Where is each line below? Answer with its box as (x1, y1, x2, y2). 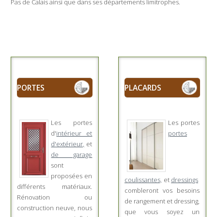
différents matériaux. (17, 182, 93, 191)
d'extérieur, (51, 139, 85, 149)
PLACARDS (124, 82, 161, 93)
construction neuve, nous (17, 203, 93, 213)
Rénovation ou (17, 193, 93, 202)
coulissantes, (124, 175, 162, 185)
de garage (51, 150, 93, 159)
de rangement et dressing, (124, 197, 200, 206)
